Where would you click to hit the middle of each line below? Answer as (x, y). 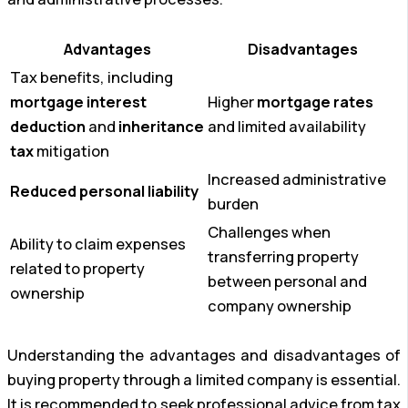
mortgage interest (78, 102)
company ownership (280, 306)
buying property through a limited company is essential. (204, 380)
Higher (232, 102)
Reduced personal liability (104, 191)
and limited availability (287, 126)
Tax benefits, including (92, 77)
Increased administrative (297, 179)
